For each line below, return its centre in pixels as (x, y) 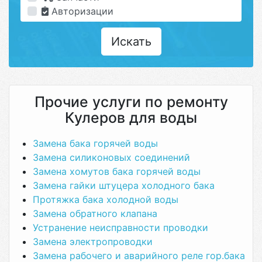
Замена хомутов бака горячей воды (117, 171)
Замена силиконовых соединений (111, 157)
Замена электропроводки (93, 242)
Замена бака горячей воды (95, 143)
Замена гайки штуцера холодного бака (124, 185)
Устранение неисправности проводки (120, 227)
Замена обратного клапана (95, 213)
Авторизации (81, 11)
